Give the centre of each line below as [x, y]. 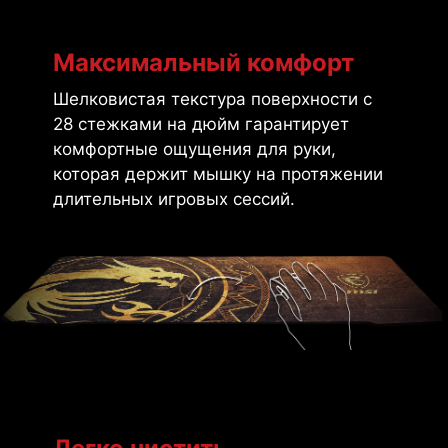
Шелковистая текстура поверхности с [212, 99]
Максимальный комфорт [203, 63]
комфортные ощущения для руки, [194, 149]
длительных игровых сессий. [173, 199]
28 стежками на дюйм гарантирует [200, 124]
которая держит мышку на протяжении [217, 174]
